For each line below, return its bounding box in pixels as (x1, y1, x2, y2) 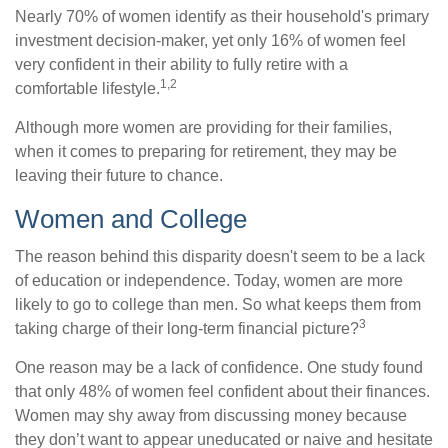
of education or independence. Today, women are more (15, 272, 403, 290)
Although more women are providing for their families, (15, 119, 392, 137)
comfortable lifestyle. (15, 80, 160, 98)
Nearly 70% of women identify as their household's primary (15, 8, 429, 26)
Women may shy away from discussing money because (15, 407, 407, 425)
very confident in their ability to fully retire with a (15, 56, 348, 74)
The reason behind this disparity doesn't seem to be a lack (15, 248, 425, 266)
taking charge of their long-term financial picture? (15, 320, 359, 338)
